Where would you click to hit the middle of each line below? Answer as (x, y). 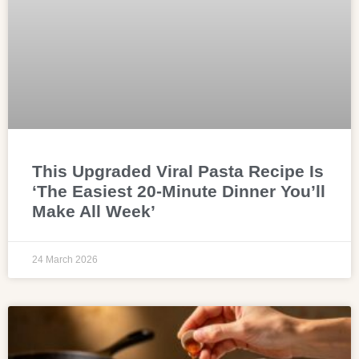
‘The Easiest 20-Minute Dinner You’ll (179, 191)
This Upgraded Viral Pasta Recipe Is (178, 171)
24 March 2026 (65, 259)
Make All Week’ (94, 211)
